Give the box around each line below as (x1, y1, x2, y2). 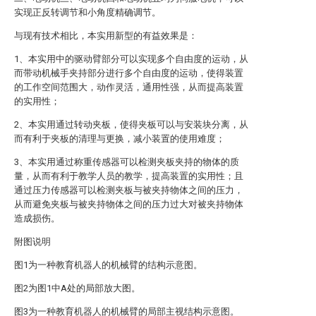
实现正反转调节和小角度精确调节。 (14, 7, 161, 18)
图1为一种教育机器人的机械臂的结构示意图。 (14, 260, 202, 270)
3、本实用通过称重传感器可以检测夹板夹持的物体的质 (14, 157, 239, 167)
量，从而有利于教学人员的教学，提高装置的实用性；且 (14, 171, 243, 181)
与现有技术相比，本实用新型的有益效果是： (14, 30, 197, 41)
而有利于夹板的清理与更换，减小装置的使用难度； (14, 133, 225, 144)
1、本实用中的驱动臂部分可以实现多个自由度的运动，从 (14, 54, 248, 64)
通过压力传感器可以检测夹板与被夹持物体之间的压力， (14, 185, 243, 195)
